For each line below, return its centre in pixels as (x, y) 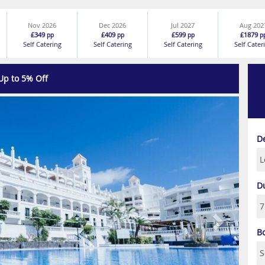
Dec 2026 (113, 25)
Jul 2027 (183, 25)
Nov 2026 (42, 25)
